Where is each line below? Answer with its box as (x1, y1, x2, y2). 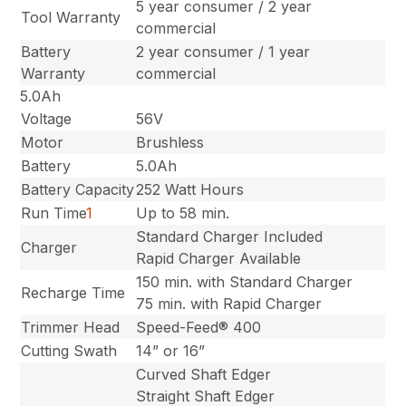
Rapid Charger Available (136, 248, 302, 267)
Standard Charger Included (136, 227, 324, 246)
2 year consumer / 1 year (136, 42, 311, 61)
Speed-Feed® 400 (136, 317, 262, 336)
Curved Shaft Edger (136, 364, 272, 383)
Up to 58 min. (136, 203, 230, 222)
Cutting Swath (21, 341, 118, 360)
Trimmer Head (21, 317, 121, 336)
